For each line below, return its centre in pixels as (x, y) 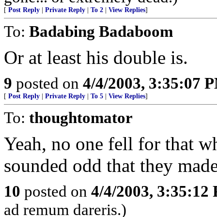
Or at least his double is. (96, 57)
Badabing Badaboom (101, 31)
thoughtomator (81, 117)
